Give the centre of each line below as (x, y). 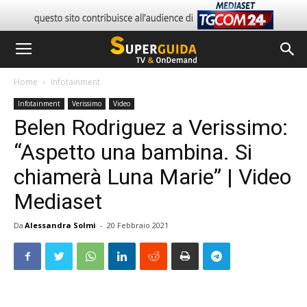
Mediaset (58, 201)
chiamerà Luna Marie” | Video (152, 177)
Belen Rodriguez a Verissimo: (151, 127)
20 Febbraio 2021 (138, 225)
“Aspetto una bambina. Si (133, 152)
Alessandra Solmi (60, 225)
